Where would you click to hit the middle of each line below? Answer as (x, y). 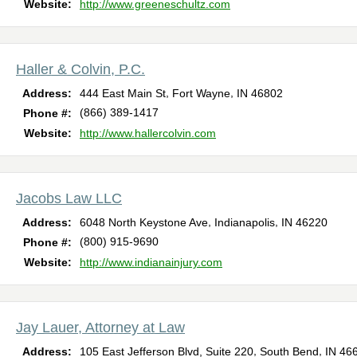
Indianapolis (245, 223)
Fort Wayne (201, 94)
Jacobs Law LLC (69, 199)
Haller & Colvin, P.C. (80, 70)
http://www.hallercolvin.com (148, 133)
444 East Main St (123, 94)
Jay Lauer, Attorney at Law (100, 328)
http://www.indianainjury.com (151, 263)
